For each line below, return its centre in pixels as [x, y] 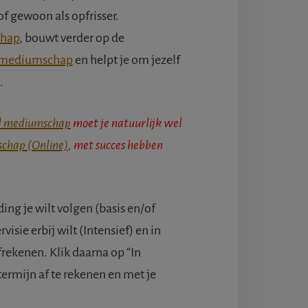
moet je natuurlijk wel [126, 123]
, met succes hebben [115, 145]
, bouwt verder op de [71, 38]
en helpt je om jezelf [126, 60]
